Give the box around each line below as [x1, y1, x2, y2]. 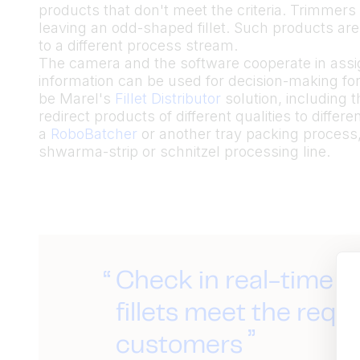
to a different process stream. [39, 36, 238, 54]
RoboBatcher [51, 125, 137, 142]
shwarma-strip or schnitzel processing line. [39, 142, 330, 160]
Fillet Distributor [115, 89, 221, 107]
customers [116, 335, 243, 358]
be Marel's [39, 89, 115, 107]
